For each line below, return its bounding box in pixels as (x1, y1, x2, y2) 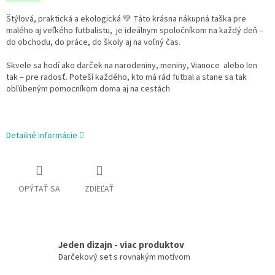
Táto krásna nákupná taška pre (131, 13, 246, 26)
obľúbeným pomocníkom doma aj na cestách (6, 83, 170, 96)
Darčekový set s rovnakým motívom (58, 251, 190, 264)
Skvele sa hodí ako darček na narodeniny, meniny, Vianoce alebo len (6, 60, 257, 72)
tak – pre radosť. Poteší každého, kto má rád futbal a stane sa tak (6, 71, 247, 84)
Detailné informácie (6, 130, 77, 142)
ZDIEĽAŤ (85, 183, 114, 196)
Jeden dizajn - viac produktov (58, 238, 184, 252)
